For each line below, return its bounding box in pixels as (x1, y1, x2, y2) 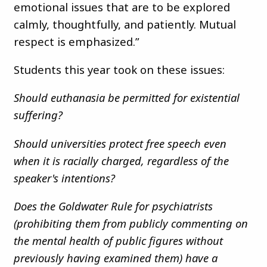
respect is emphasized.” (14, 33, 139, 49)
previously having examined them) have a (14, 250, 218, 266)
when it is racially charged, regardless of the (14, 153, 229, 168)
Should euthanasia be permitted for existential (14, 90, 240, 105)
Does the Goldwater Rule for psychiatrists (14, 198, 213, 214)
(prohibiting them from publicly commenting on (14, 216, 248, 231)
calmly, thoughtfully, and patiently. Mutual (14, 16, 236, 32)
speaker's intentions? (14, 170, 118, 185)
